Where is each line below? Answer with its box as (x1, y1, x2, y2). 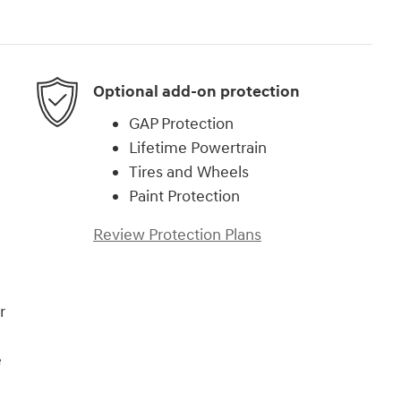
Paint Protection (129, 185, 240, 207)
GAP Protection (129, 113, 234, 134)
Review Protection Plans (93, 224, 261, 245)
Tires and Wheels (129, 161, 249, 183)
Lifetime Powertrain (129, 137, 267, 158)
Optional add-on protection (93, 81, 300, 103)
